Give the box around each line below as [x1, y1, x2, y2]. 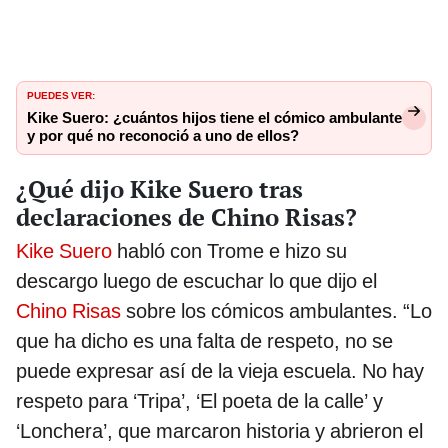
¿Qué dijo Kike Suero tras [16, 172, 303, 205]
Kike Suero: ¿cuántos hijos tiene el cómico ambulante [27, 108, 402, 127]
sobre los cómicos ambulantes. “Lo [121, 298, 432, 323]
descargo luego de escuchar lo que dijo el [16, 268, 377, 293]
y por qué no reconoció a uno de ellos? [27, 126, 299, 145]
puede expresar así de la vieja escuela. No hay [16, 358, 424, 383]
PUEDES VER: [27, 85, 95, 102]
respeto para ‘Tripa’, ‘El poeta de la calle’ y [16, 388, 383, 413]
